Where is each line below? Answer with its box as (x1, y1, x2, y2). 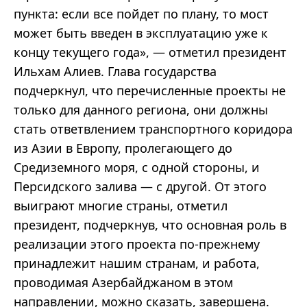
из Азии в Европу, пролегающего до (14, 140, 232, 157)
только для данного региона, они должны (14, 101, 268, 119)
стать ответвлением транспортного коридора (14, 121, 293, 138)
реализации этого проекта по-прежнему (14, 236, 260, 253)
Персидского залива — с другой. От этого (14, 178, 267, 195)
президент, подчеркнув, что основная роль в (14, 217, 286, 234)
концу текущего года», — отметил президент (14, 44, 286, 61)
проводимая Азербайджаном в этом (14, 274, 233, 291)
